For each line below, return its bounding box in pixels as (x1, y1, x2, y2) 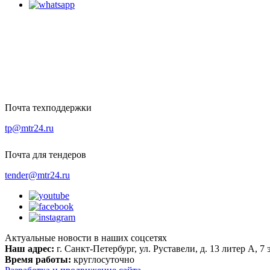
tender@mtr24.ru (5, 170, 70, 181)
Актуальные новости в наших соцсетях (5, 233, 167, 243)
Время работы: (5, 254, 71, 265)
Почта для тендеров (5, 149, 86, 160)
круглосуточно (74, 254, 134, 265)
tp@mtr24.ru (5, 123, 54, 134)
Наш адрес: (5, 243, 54, 254)
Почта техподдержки (5, 102, 92, 113)
